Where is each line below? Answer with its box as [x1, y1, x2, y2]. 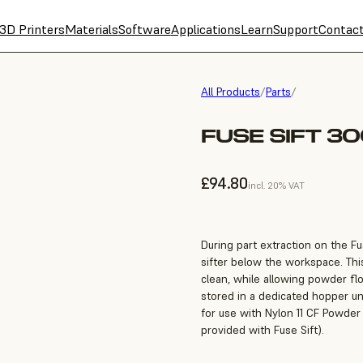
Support [272, 21, 318, 37]
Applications [170, 21, 241, 37]
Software [117, 21, 171, 37]
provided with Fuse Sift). [201, 322, 324, 338]
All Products [201, 84, 260, 99]
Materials [64, 21, 118, 37]
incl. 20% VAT [248, 179, 305, 192]
